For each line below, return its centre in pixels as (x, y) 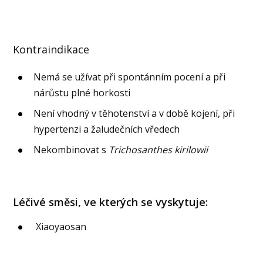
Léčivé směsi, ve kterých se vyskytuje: (111, 202)
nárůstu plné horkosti (82, 93)
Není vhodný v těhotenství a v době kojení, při (134, 114)
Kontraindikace (51, 50)
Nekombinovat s (71, 150)
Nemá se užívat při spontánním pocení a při (130, 77)
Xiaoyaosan (60, 226)
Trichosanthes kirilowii (159, 150)
